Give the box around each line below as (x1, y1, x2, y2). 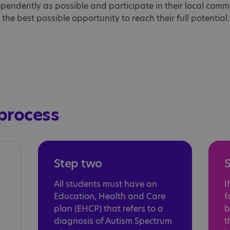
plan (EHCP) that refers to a (53, 203, 163, 215)
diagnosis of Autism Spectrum (53, 215, 172, 227)
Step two (53, 156, 102, 171)
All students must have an (53, 178, 157, 190)
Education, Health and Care (53, 190, 165, 202)
